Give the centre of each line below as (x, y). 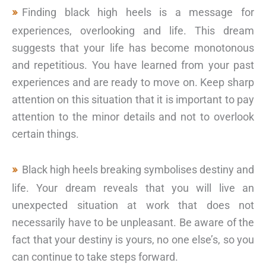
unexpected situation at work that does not (133, 205)
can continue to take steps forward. (95, 256)
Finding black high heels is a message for (138, 12)
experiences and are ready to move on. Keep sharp (133, 82)
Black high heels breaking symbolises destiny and (138, 169)
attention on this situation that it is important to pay (133, 99)
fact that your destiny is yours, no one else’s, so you (133, 239)
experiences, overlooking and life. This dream (133, 30)
